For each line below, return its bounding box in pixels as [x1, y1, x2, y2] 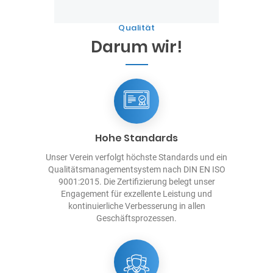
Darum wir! [91, 35, 182, 58]
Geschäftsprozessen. [96, 213, 177, 223]
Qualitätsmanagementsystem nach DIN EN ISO [48, 164, 225, 174]
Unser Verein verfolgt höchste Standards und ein [46, 152, 227, 162]
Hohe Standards [95, 130, 178, 145]
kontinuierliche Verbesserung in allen [68, 200, 205, 211]
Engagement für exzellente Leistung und [61, 188, 212, 199]
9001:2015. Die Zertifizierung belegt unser [58, 176, 215, 186]
